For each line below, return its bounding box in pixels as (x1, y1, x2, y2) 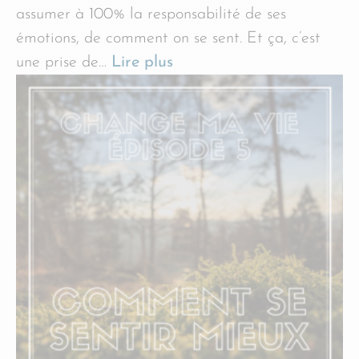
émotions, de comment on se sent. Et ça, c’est (16, 30, 321, 46)
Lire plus (111, 54, 173, 71)
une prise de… (16, 54, 111, 71)
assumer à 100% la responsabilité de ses (16, 6, 286, 22)
